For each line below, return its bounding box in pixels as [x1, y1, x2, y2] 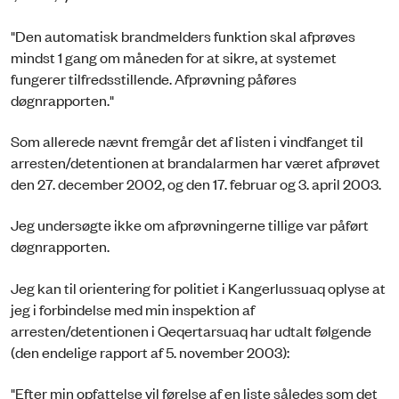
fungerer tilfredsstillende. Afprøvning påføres [11, 68, 297, 88]
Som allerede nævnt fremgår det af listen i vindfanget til [11, 130, 363, 151]
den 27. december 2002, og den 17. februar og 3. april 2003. [11, 173, 381, 193]
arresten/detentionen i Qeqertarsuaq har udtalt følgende [11, 320, 371, 340]
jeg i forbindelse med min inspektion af [11, 298, 255, 319]
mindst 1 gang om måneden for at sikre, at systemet [11, 46, 337, 67]
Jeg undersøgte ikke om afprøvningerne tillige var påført [11, 215, 369, 235]
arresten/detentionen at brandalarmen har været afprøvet [11, 151, 380, 172]
